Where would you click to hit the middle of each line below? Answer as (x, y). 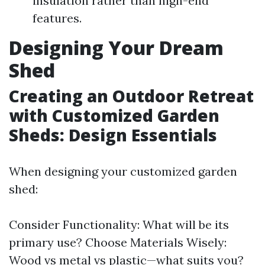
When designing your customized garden (123, 171)
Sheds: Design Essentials (113, 135)
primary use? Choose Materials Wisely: (118, 242)
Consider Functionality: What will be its (119, 224)
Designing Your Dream (116, 47)
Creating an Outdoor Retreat (131, 96)
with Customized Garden (114, 115)
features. (57, 18)
